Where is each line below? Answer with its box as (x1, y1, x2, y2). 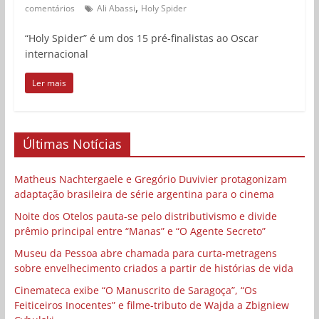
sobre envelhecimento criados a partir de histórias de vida (14, 261, 293, 275)
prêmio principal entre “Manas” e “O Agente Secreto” (14, 224, 266, 238)
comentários (24, 1, 75, 14)
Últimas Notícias (22, 135, 122, 152)
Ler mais (31, 76, 66, 89)
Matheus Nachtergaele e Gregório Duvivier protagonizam (14, 172, 287, 186)
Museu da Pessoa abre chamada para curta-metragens (14, 246, 277, 260)
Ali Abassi (96, 1, 135, 14)
